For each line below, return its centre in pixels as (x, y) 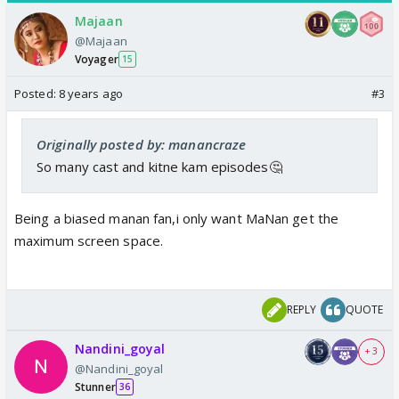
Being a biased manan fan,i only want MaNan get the (177, 218)
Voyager (97, 59)
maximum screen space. (89, 240)
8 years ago (90, 93)
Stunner (95, 387)
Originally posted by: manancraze (142, 144)
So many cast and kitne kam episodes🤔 (159, 166)
